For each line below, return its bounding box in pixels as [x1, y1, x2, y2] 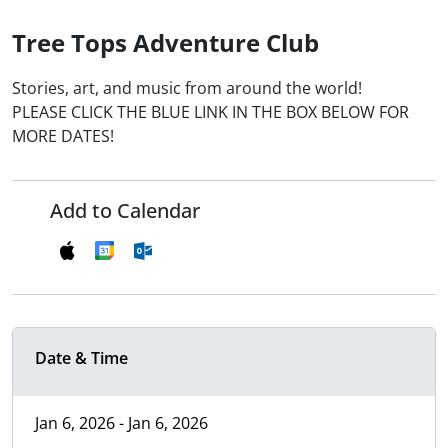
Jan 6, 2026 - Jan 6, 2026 [35, 412, 208, 435]
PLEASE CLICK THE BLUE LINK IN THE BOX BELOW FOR [12, 101, 409, 124]
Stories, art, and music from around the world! [12, 77, 362, 100]
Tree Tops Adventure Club [12, 26, 319, 60]
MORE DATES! [12, 125, 114, 148]
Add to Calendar [50, 197, 200, 225]
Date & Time [35, 347, 128, 370]
